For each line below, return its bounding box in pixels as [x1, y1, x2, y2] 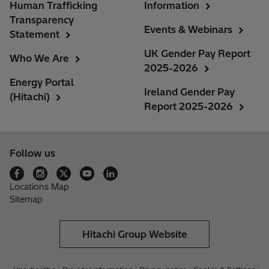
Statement [10, 28, 59, 41]
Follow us [10, 147, 55, 160]
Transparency [10, 14, 74, 26]
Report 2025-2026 [144, 100, 233, 113]
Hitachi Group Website [82, 228, 187, 241]
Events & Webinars [144, 23, 232, 36]
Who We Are [10, 52, 69, 65]
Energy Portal [10, 76, 74, 89]
